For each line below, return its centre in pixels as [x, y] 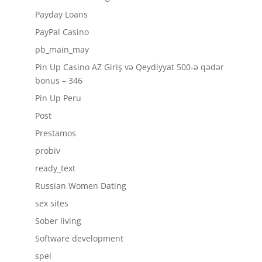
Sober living [58, 221]
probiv [47, 151]
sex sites [51, 203]
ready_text [55, 168]
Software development [79, 238]
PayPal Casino [62, 32]
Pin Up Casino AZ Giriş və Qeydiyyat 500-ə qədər [129, 67]
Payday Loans [61, 14]
